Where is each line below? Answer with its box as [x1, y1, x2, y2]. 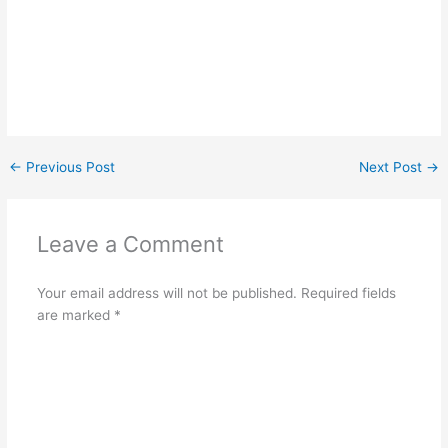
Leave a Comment [36, 231, 224, 258]
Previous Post [22, 159, 116, 176]
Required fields [300, 285, 396, 302]
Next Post [358, 159, 426, 176]
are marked [36, 307, 114, 324]
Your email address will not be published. [36, 285, 297, 302]
